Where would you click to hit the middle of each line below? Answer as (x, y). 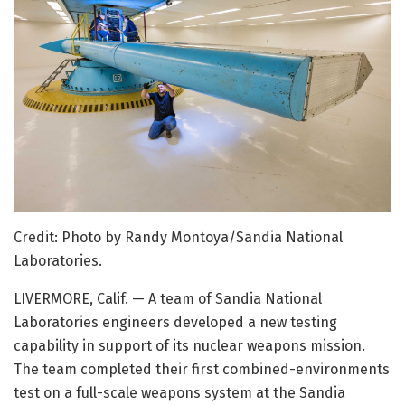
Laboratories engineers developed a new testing (175, 323)
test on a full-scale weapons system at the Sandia (179, 393)
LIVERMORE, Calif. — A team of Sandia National (168, 299)
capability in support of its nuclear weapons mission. (189, 346)
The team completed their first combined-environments (202, 370)
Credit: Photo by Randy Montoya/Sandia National (178, 238)
